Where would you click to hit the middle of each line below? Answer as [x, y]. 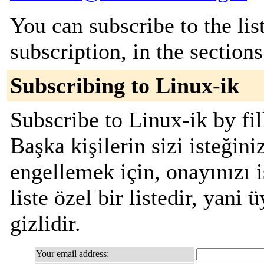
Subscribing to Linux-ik [125, 85]
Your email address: [72, 254]
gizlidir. [45, 223]
